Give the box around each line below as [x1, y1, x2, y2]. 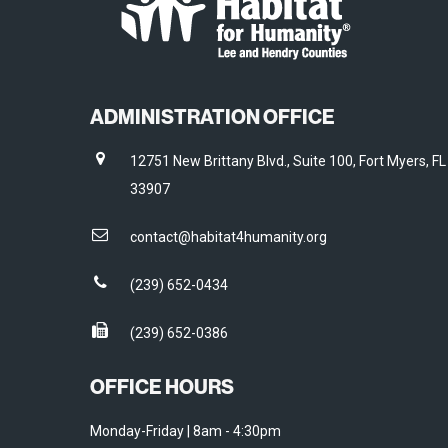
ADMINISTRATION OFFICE [90, 104, 335, 129]
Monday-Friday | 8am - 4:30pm [90, 423, 281, 439]
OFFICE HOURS [90, 374, 234, 399]
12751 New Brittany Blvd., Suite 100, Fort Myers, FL [130, 153, 446, 169]
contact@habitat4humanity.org [130, 229, 327, 245]
